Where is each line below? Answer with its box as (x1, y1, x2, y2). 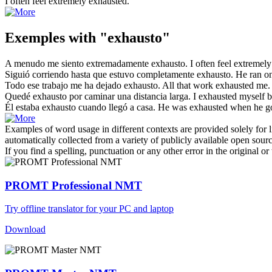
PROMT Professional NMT (5, 178, 142, 192)
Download (5, 224, 46, 235)
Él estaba (5, 101, 42, 112)
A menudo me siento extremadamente (5, 58, 151, 69)
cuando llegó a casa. (76, 101, 155, 112)
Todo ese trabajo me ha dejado (5, 80, 124, 90)
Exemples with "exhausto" (5, 29, 170, 46)
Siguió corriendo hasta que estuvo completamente (5, 69, 197, 80)
